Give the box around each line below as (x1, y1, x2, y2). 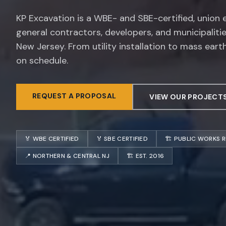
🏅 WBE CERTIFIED (25, 135, 79, 143)
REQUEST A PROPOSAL (32, 91, 117, 100)
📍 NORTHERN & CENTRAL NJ (25, 152, 109, 160)
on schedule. (16, 54, 68, 67)
